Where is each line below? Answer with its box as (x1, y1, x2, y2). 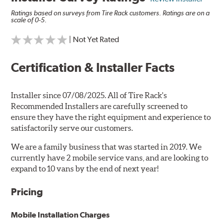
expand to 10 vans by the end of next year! (11, 164, 159, 173)
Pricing (11, 185, 44, 198)
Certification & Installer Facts (11, 59, 175, 75)
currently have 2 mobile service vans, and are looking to (11, 153, 209, 162)
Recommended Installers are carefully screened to (11, 101, 188, 111)
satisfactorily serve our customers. (11, 123, 133, 132)
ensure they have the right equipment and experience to (11, 112, 211, 121)
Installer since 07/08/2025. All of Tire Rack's (11, 90, 167, 100)
